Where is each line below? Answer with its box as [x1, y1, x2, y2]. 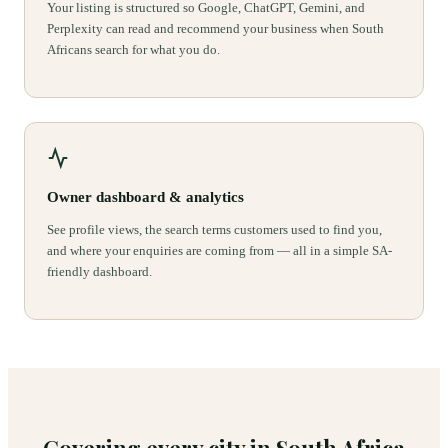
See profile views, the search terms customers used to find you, [47, 222, 382, 238]
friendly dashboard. [47, 264, 152, 280]
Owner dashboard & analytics [47, 189, 244, 206]
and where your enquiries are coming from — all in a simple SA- [47, 243, 392, 259]
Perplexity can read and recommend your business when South [47, 21, 384, 37]
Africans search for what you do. [47, 42, 220, 58]
